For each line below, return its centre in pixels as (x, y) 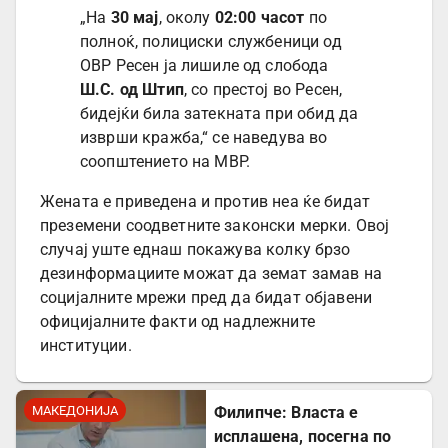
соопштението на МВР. (165, 162)
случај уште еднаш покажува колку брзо (195, 250)
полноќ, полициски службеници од (211, 42)
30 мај (134, 18)
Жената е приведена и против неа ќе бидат (205, 202)
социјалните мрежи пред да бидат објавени (206, 298)
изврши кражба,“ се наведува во (204, 138)
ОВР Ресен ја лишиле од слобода (204, 66)
